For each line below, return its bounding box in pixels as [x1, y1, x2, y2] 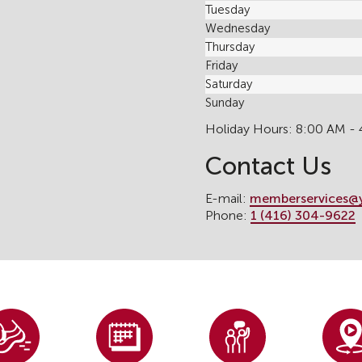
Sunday [205, 96, 244, 109]
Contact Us [205, 153, 331, 179]
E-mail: [205, 192, 250, 205]
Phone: [205, 208, 250, 222]
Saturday [205, 78, 252, 90]
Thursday [205, 40, 255, 53]
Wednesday [205, 22, 270, 35]
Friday [205, 59, 238, 72]
